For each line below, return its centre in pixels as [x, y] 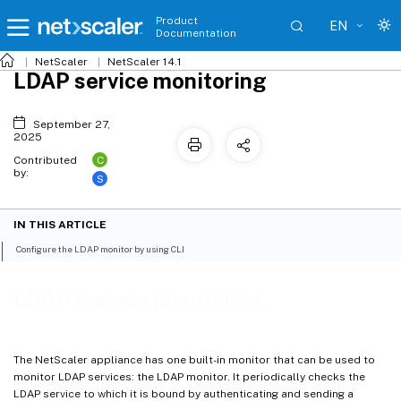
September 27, [71, 124]
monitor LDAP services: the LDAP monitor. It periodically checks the [189, 376]
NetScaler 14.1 [145, 62]
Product [177, 21]
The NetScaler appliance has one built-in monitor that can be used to [194, 359]
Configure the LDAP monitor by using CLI [101, 249]
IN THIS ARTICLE [60, 225]
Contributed [45, 160]
